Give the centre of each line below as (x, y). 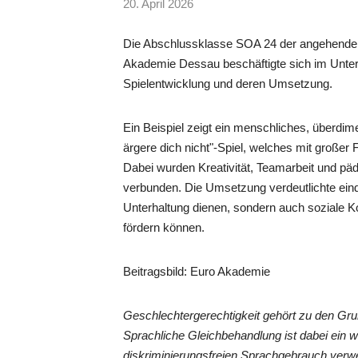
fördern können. (164, 227)
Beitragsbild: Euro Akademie (199, 271)
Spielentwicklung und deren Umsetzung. (230, 83)
